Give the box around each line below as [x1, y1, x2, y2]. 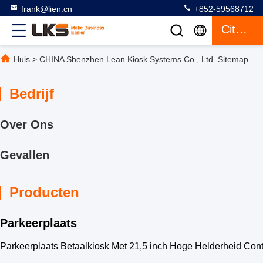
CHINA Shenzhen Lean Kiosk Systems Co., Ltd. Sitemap [39, 55, 248, 64]
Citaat [235, 23, 247, 36]
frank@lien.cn [21, 4, 72, 14]
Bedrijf [9, 86, 54, 102]
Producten [9, 184, 79, 200]
